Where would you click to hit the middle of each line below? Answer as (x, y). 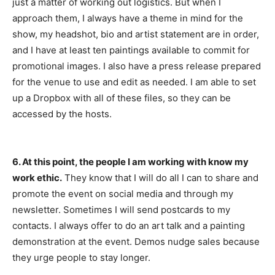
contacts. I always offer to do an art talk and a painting (129, 226)
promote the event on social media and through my (123, 194)
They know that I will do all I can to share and (160, 178)
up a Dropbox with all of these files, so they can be (122, 98)
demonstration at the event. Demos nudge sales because (136, 242)
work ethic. (37, 178)
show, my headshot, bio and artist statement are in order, (136, 34)
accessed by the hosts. (62, 114)
